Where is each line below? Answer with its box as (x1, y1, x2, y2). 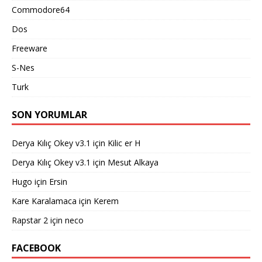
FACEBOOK (12, 241, 61, 254)
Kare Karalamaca (12, 195, 77, 206)
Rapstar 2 (12, 214, 48, 226)
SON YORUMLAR (12, 108, 87, 121)
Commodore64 (12, 4, 70, 15)
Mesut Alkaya (108, 156, 158, 168)
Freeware (12, 42, 47, 54)
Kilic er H (108, 137, 140, 149)
